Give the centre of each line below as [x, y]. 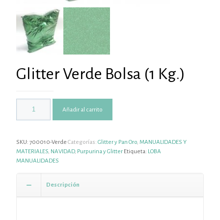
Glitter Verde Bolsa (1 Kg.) [101, 74]
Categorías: [83, 142]
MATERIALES [32, 151]
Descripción [63, 185]
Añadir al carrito [82, 109]
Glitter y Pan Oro [117, 142]
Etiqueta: [136, 151]
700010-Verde [48, 142]
